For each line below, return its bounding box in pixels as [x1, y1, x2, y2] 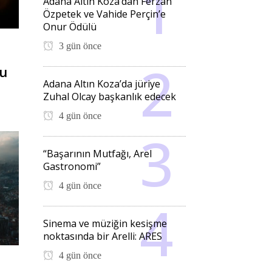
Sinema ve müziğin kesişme [43, 217, 167, 230]
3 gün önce [56, 41, 101, 51]
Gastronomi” [43, 160, 101, 173]
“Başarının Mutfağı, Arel [43, 147, 152, 160]
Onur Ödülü [43, 20, 97, 33]
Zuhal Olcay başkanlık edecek [43, 90, 176, 103]
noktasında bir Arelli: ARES [43, 229, 162, 243]
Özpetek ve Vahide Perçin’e [43, 7, 166, 21]
